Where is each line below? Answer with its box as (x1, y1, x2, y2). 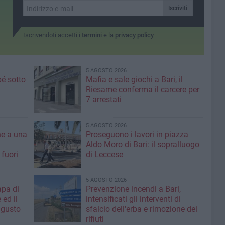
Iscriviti (168, 5, 187, 12)
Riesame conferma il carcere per (85, 85, 199, 94)
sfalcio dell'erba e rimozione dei (85, 204, 197, 214)
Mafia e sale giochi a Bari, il (85, 75, 183, 84)
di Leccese (85, 150, 123, 159)
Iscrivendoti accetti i (23, 31, 82, 39)
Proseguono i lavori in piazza (85, 130, 188, 139)
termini (81, 31, 102, 39)
